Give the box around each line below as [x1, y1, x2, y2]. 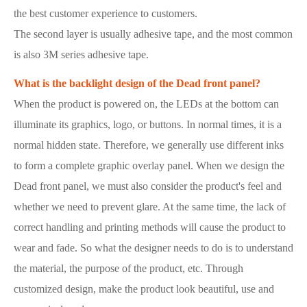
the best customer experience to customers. [14, 7, 197, 19]
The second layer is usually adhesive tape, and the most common [14, 27, 293, 40]
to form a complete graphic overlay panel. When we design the [14, 159, 284, 171]
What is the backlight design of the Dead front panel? [14, 77, 260, 89]
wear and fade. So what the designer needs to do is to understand [14, 241, 293, 254]
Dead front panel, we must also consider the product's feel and [14, 180, 282, 192]
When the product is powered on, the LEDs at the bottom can [14, 97, 279, 110]
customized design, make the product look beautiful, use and [14, 282, 274, 295]
